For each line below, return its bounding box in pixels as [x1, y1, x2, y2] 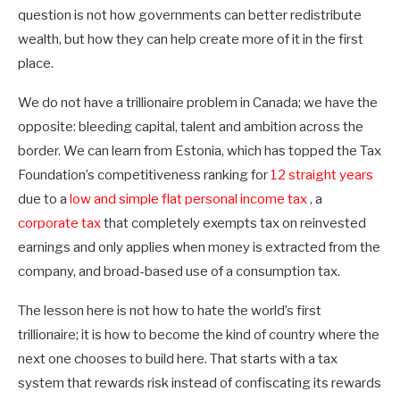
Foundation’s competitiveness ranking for [18, 167, 271, 184]
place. [18, 55, 54, 72]
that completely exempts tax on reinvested [101, 215, 366, 232]
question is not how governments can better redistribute [18, 7, 362, 24]
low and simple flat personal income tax [70, 191, 307, 208]
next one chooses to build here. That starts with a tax [18, 351, 337, 368]
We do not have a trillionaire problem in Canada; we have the [18, 95, 378, 112]
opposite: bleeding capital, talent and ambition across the [18, 119, 363, 136]
